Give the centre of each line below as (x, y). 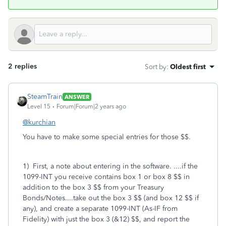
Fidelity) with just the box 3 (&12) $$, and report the (106, 219)
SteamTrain (45, 97)
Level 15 (39, 106)
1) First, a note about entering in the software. (98, 166)
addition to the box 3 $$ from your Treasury (93, 187)
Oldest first (188, 67)
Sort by (156, 67)
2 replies (22, 66)
